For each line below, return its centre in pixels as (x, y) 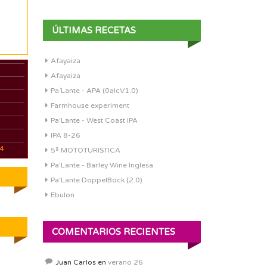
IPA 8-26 (66, 135)
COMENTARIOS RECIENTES (114, 232)
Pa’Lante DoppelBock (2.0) (97, 180)
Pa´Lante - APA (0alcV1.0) (94, 91)
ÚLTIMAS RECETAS (94, 30)
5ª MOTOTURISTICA (86, 150)
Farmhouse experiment (90, 105)
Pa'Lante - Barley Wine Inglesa (102, 165)
